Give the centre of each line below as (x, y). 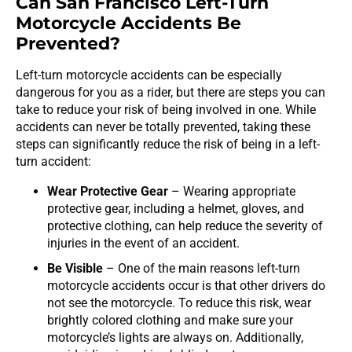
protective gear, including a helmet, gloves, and (176, 208)
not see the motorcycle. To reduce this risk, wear (179, 302)
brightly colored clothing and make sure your (170, 320)
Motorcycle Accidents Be (128, 23)
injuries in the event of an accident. (143, 243)
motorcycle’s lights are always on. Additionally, (175, 337)
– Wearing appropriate (232, 191)
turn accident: (53, 161)
